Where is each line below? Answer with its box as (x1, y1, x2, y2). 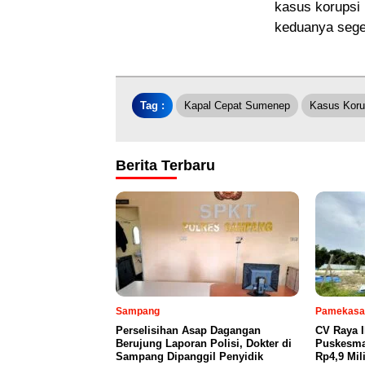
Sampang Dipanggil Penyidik (116, 350, 263, 363)
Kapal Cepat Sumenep (184, 99, 290, 112)
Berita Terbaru (116, 156, 215, 174)
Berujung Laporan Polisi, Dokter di (116, 336, 292, 350)
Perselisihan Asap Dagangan (116, 323, 261, 336)
